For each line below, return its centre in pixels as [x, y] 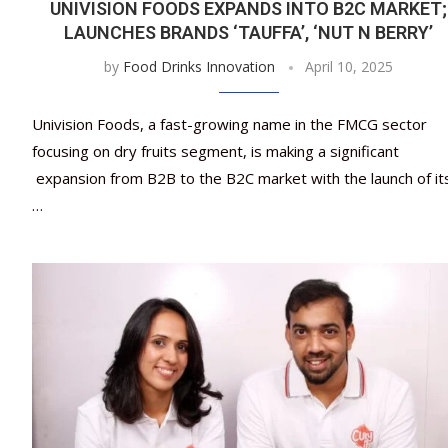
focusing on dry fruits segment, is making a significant [215, 151]
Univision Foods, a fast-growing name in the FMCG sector [229, 124]
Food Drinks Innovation [199, 67]
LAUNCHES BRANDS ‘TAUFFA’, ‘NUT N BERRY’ [249, 33]
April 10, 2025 [349, 67]
